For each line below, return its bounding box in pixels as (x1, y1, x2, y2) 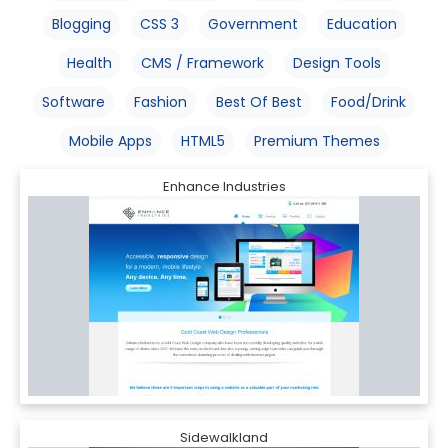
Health (67, 53, 112, 73)
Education (326, 14, 397, 34)
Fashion (134, 92, 187, 112)
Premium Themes (253, 131, 380, 151)
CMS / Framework (141, 53, 264, 73)
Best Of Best (216, 92, 302, 112)
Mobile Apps (68, 131, 152, 151)
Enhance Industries (162, 177, 286, 196)
